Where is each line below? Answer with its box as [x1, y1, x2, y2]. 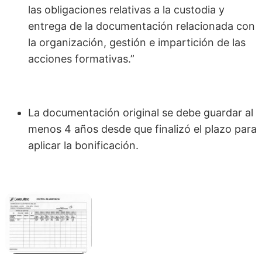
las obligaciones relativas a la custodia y [28, 4, 225, 16]
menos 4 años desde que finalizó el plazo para [28, 123, 257, 136]
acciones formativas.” [28, 53, 135, 65]
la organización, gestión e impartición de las [28, 36, 246, 49]
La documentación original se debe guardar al [28, 106, 253, 119]
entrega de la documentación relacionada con [28, 20, 255, 33]
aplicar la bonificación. [28, 139, 139, 152]
